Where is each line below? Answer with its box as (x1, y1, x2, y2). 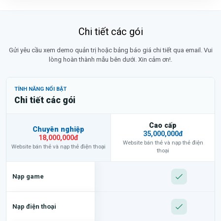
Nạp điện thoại (12, 202, 56, 210)
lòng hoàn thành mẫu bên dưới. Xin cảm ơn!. (49, 55, 172, 63)
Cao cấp (149, 121, 177, 129)
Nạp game (12, 172, 44, 180)
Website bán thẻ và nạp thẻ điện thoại (11, 143, 106, 150)
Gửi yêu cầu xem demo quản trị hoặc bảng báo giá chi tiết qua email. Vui (8, 46, 213, 54)
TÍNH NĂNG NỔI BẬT (14, 85, 67, 92)
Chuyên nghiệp (33, 125, 84, 133)
